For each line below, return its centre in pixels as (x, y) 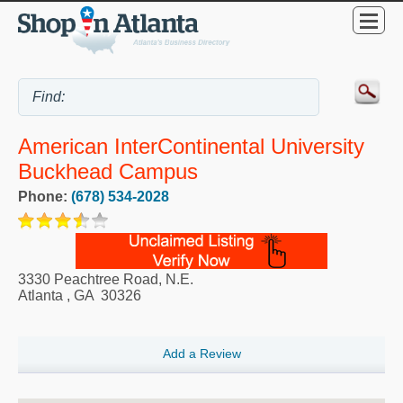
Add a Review (201, 354)
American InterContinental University (191, 147)
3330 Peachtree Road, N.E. (106, 279)
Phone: (45, 196)
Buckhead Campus (108, 172)
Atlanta (40, 295)
